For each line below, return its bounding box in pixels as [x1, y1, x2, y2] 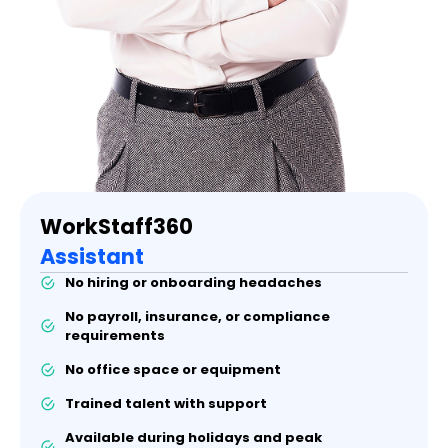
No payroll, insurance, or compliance [65, 307, 330, 327]
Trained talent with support [65, 394, 267, 414]
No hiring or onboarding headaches [65, 273, 322, 293]
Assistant [40, 242, 144, 272]
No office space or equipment [65, 360, 281, 380]
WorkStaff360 [40, 212, 193, 242]
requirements [65, 326, 165, 346]
